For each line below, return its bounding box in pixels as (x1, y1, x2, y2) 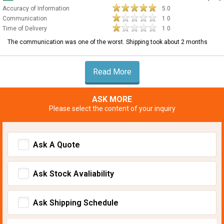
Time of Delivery (2, 24, 47, 32)
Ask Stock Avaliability (33, 168, 114, 178)
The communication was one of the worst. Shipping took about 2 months (7, 38, 207, 45)
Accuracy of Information (2, 4, 69, 12)
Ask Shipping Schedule (33, 197, 118, 207)
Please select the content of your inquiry (48, 104, 175, 112)
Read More (92, 66, 131, 76)
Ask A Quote (33, 139, 80, 149)
